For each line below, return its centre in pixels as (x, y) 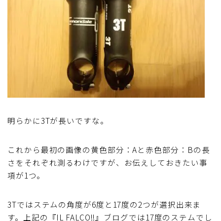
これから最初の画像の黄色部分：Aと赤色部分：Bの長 (109, 149)
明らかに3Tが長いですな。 (58, 120)
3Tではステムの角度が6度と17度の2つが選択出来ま (104, 204)
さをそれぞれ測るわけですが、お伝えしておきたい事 (108, 162)
